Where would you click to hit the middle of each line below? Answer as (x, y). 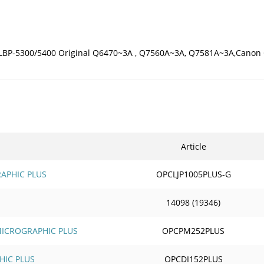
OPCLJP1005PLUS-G (193, 174)
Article (193, 146)
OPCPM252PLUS (193, 230)
